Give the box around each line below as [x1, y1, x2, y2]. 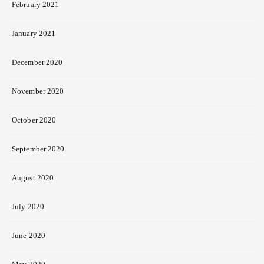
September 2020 [12, 144, 65, 154]
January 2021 [12, 29, 56, 38]
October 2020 [12, 115, 57, 125]
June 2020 [12, 231, 45, 240]
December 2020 [12, 58, 63, 67]
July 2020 [12, 202, 44, 212]
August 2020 [12, 173, 54, 183]
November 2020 [12, 87, 64, 96]
